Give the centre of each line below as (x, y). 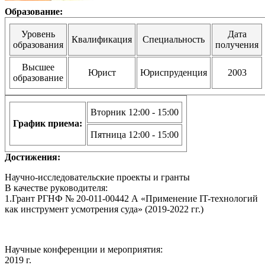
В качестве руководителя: (56, 188)
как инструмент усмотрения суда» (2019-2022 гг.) (104, 209)
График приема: (48, 123)
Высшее (38, 67)
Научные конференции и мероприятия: (84, 249)
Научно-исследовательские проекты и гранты (97, 177)
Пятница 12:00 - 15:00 (135, 134)
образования (38, 44)
